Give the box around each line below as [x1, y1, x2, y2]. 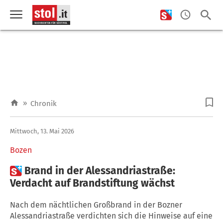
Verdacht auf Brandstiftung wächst [10, 176, 175, 190]
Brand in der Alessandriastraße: [24, 164, 175, 177]
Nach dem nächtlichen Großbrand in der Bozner [10, 200, 182, 210]
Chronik [30, 99, 57, 108]
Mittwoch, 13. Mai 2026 [10, 127, 74, 135]
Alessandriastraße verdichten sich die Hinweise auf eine [10, 211, 213, 221]
